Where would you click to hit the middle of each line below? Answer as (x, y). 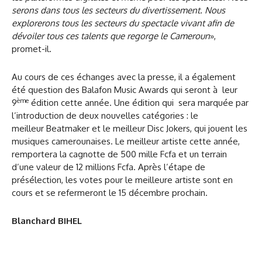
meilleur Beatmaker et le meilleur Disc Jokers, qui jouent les (130, 129)
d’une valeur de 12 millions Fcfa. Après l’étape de (108, 167)
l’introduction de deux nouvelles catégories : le (105, 116)
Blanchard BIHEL (51, 221)
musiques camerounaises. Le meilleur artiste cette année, (126, 142)
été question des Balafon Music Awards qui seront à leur (125, 90)
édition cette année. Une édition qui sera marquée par (139, 103)
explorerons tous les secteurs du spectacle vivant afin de (123, 23)
